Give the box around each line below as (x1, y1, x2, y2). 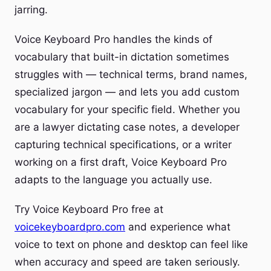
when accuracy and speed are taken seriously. (15, 256, 240, 268)
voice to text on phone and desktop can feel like (15, 238, 248, 250)
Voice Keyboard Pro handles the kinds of (15, 33, 212, 45)
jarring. (15, 4, 48, 16)
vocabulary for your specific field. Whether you (15, 103, 240, 116)
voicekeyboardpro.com (15, 221, 125, 233)
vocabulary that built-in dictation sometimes (15, 51, 229, 63)
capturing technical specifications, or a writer (15, 139, 232, 151)
